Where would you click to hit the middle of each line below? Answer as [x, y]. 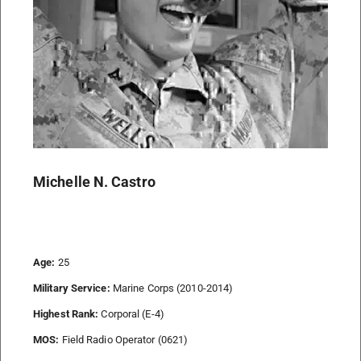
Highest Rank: [66, 313]
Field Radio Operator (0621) [124, 339]
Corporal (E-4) [131, 313]
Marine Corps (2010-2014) [172, 288]
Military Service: [72, 288]
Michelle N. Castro [94, 181]
